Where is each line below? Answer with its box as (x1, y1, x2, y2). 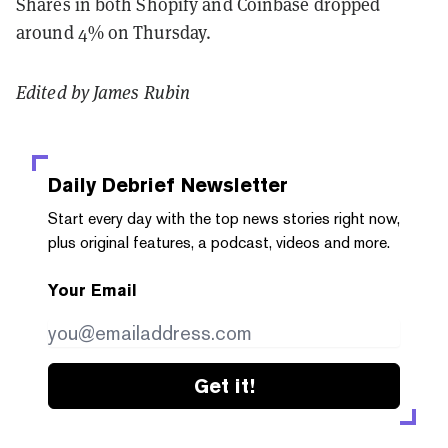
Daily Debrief (48, 172, 175, 197)
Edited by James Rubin (16, 80, 191, 104)
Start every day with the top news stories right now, (48, 208, 400, 228)
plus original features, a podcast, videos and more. (48, 232, 390, 252)
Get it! (193, 373, 255, 398)
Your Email (48, 280, 137, 300)
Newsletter (175, 172, 288, 197)
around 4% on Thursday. (16, 20, 216, 44)
